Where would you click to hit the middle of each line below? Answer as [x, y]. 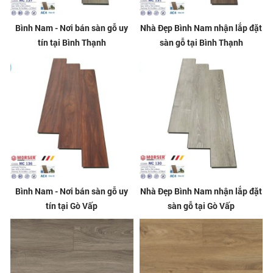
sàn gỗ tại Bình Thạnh [201, 43]
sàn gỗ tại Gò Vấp [201, 205]
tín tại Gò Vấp [72, 205]
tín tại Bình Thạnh [72, 43]
